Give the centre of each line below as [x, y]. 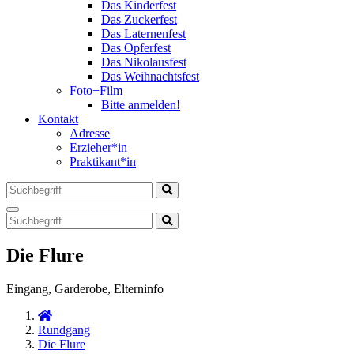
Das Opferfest [136, 48]
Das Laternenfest [143, 34]
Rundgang [64, 330]
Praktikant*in [103, 162]
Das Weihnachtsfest [150, 76]
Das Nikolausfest [144, 62]
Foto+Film [96, 90]
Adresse [90, 133]
